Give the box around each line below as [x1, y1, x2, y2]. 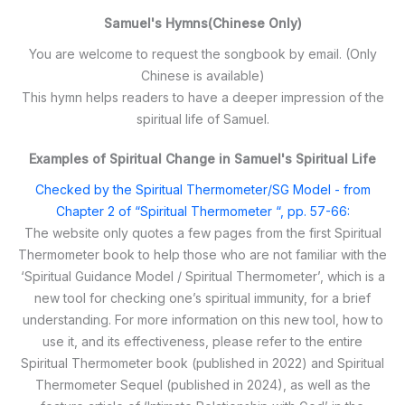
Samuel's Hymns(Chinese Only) [103, 14, 302, 31]
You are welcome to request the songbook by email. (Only [28, 45, 377, 61]
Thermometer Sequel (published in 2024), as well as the [34, 376, 371, 392]
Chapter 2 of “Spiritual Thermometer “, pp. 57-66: [55, 202, 350, 219]
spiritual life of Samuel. [136, 110, 269, 127]
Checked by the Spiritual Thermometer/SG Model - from [34, 181, 371, 197]
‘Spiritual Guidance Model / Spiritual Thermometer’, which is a [20, 268, 385, 284]
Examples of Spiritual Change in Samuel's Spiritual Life [29, 150, 376, 166]
